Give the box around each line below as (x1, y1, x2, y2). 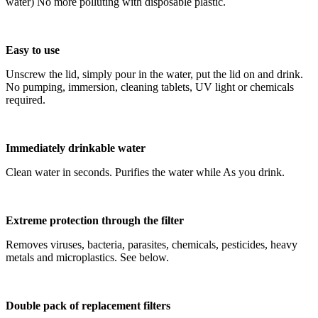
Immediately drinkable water (6, 141, 146, 154)
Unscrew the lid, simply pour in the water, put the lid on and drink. (6, 67, 303, 80)
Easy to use (6, 43, 60, 56)
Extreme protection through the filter (6, 214, 184, 226)
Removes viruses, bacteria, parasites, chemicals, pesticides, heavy (6, 238, 297, 251)
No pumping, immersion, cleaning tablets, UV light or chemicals (6, 80, 294, 93)
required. (6, 93, 45, 106)
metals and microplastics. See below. (6, 251, 169, 263)
